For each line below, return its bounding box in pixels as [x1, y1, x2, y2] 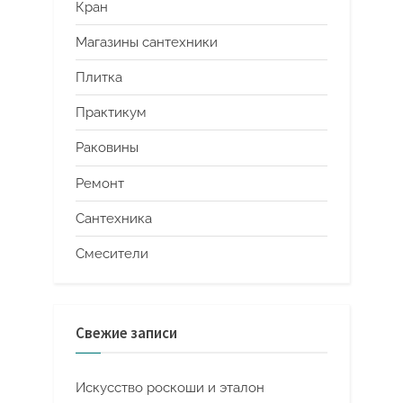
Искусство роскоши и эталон [76, 380, 264, 397]
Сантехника [76, 210, 152, 227]
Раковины [76, 139, 139, 157]
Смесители [76, 245, 148, 262]
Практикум [76, 104, 147, 121]
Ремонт [76, 175, 124, 192]
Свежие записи [76, 323, 177, 343]
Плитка [76, 69, 122, 86]
